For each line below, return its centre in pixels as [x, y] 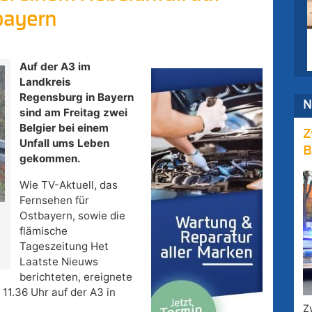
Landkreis [45, 82]
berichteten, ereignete [76, 277]
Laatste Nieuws [58, 262]
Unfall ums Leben [64, 143]
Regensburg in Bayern [76, 97]
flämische [43, 231]
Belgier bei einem [64, 128]
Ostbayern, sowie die [72, 216]
